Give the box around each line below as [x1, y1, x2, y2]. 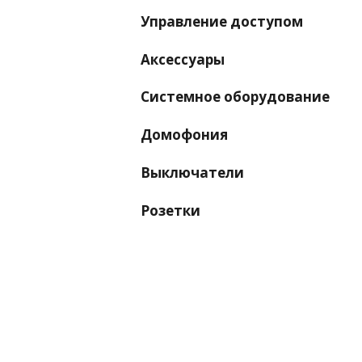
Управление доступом [141, 11, 303, 31]
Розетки [141, 201, 200, 221]
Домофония [141, 125, 228, 145]
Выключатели [141, 163, 244, 183]
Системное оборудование [141, 87, 330, 107]
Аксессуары [141, 49, 225, 69]
